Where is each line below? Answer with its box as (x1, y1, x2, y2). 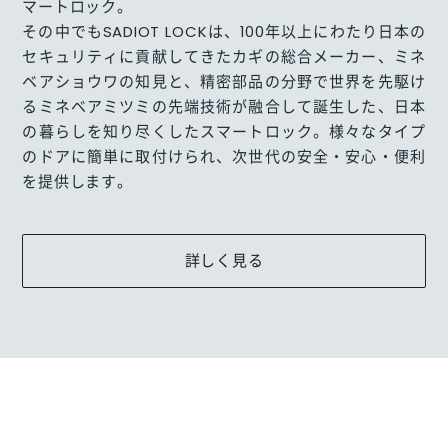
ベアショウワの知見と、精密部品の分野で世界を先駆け (22, 71, 426, 93)
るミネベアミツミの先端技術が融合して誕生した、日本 (22, 96, 426, 118)
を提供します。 (22, 171, 133, 193)
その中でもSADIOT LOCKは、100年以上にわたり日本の (22, 21, 426, 43)
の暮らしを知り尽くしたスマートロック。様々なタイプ (22, 121, 426, 143)
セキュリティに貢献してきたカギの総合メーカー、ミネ (22, 46, 426, 68)
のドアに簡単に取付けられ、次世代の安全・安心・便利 (22, 146, 426, 168)
